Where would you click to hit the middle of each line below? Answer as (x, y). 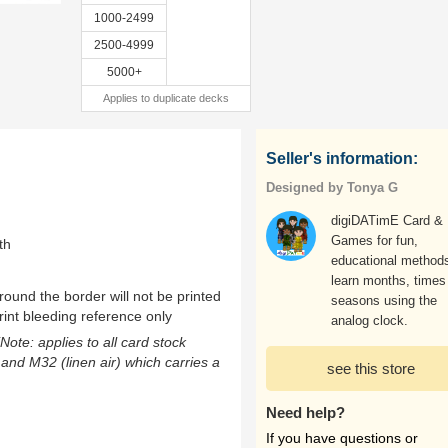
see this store (371, 368)
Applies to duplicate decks (166, 98)
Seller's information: (342, 158)
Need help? (305, 412)
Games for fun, (374, 240)
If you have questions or (342, 438)
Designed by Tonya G (332, 187)
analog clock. (369, 320)
